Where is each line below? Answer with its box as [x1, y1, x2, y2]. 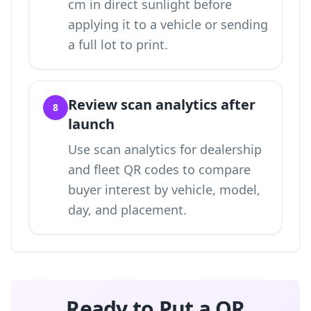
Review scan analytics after [68, 95, 255, 114]
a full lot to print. [68, 36, 168, 53]
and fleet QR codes [68, 161, 179, 178]
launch [68, 115, 115, 133]
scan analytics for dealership [94, 141, 262, 158]
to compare [179, 161, 251, 178]
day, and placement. [68, 201, 187, 218]
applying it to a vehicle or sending [68, 16, 268, 33]
